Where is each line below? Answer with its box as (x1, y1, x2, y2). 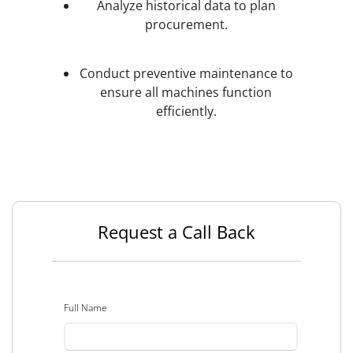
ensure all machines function (100, 83, 272, 101)
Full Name (64, 301, 107, 315)
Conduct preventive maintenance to (79, 64, 293, 82)
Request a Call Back (98, 220, 255, 244)
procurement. (144, 15, 228, 33)
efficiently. (155, 102, 217, 120)
